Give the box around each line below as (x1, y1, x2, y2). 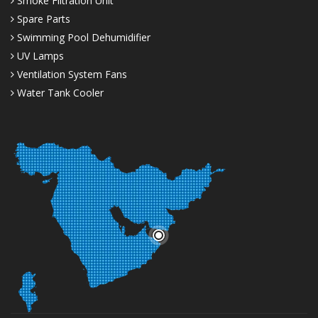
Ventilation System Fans (14, 67, 127, 82)
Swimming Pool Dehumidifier (14, 31, 150, 45)
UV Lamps (14, 49, 64, 63)
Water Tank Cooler (14, 86, 104, 100)
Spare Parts (14, 12, 70, 26)
